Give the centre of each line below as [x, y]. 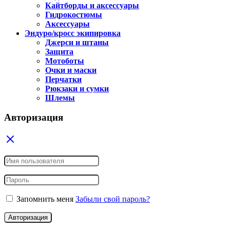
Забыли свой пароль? [113, 199]
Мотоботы [65, 61]
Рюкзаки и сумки [77, 88]
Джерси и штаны [77, 42]
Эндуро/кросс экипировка [73, 33]
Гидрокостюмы [74, 14]
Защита [59, 51]
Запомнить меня [45, 199]
